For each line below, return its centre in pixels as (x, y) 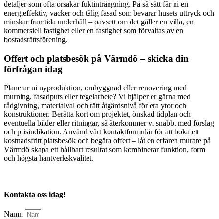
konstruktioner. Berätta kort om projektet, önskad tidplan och (97, 114)
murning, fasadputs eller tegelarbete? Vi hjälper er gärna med (97, 97)
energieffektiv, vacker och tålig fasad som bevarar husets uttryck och (109, 13)
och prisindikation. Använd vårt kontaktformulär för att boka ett (101, 132)
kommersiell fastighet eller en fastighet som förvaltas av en (94, 30)
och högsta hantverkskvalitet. (49, 158)
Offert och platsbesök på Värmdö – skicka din (96, 58)
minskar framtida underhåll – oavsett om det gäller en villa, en (99, 22)
